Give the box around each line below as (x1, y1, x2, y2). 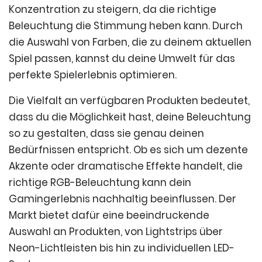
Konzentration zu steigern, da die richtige (9, 2, 216, 16)
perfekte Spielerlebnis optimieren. (9, 68, 177, 82)
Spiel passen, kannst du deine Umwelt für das (9, 51, 235, 65)
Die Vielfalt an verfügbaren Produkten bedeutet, (9, 94, 250, 108)
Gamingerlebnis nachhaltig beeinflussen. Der (9, 192, 236, 206)
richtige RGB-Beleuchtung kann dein (9, 175, 191, 189)
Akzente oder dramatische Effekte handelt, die (9, 159, 243, 173)
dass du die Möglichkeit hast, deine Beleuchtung (9, 110, 251, 124)
